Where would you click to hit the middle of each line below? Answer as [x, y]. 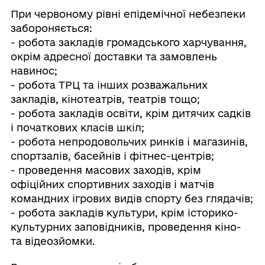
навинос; [34, 70]
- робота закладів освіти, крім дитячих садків [130, 113]
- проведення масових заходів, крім [106, 170]
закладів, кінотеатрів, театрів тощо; [105, 99]
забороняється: [51, 28]
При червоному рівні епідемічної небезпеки [128, 14]
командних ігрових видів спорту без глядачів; [132, 198]
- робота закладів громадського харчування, [128, 42]
